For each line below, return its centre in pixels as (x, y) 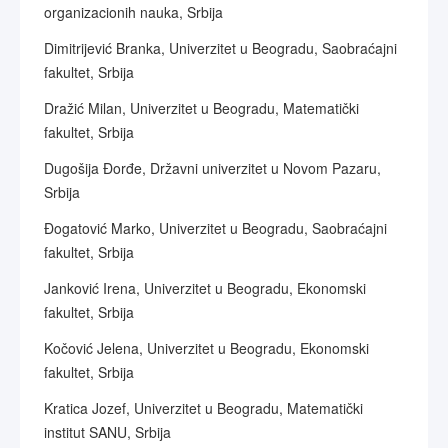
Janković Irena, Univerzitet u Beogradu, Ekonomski (205, 288)
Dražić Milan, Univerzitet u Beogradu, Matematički (201, 108)
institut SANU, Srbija (107, 432)
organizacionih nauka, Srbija (133, 12)
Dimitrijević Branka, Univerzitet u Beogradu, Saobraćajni (220, 48)
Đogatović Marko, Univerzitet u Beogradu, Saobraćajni (215, 228)
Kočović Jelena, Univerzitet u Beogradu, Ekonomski (206, 348)
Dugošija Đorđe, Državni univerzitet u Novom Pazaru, (212, 168)
